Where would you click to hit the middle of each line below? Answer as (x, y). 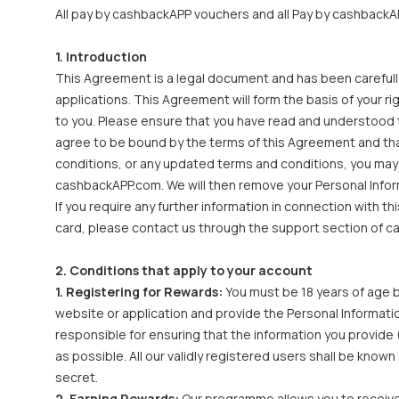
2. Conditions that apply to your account (184, 270)
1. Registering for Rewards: (139, 292)
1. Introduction (101, 57)
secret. (77, 377)
